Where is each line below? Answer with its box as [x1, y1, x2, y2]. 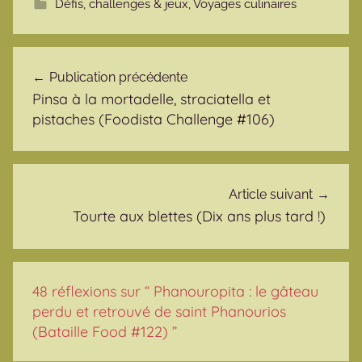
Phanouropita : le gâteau [154, 281, 318, 301]
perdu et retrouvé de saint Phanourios [32, 301, 286, 321]
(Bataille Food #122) [32, 322, 168, 341]
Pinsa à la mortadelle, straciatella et [32, 89, 271, 108]
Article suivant [229, 187, 313, 203]
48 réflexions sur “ [32, 281, 154, 301]
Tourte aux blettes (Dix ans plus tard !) [73, 207, 330, 226]
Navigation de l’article [12, 48, 231, 73]
